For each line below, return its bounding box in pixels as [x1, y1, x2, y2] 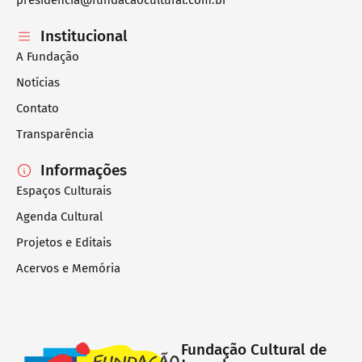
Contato [16, 101, 59, 116]
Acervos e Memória [16, 261, 120, 276]
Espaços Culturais [16, 183, 112, 199]
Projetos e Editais [16, 235, 112, 250]
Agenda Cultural [16, 209, 103, 225]
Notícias [16, 75, 60, 90]
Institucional [40, 27, 128, 46]
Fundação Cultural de [181, 340, 326, 360]
